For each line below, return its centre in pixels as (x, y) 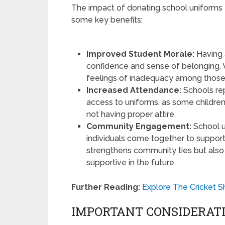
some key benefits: (107, 20)
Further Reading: (106, 187)
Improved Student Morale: (141, 54)
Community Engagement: (139, 127)
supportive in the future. (131, 163)
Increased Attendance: (134, 90)
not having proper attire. (131, 115)
